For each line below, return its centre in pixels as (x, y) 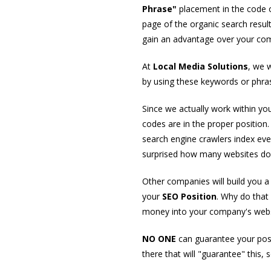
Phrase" (159, 9)
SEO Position (189, 197)
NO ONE (159, 239)
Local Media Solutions (200, 67)
